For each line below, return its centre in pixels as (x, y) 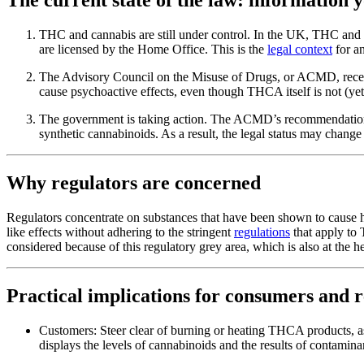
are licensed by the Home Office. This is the (153, 49)
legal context (300, 49)
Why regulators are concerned (134, 182)
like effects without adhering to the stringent (120, 232)
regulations (262, 232)
